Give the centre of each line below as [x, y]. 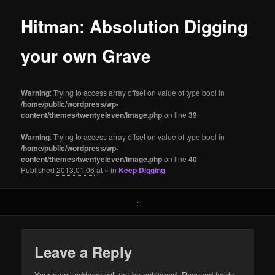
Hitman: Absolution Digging [135, 26]
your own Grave [86, 56]
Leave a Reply [83, 251]
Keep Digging [142, 170]
